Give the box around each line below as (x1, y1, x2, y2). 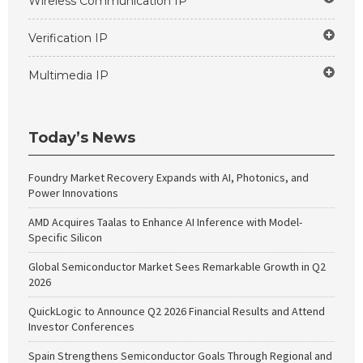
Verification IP (28, 31, 108, 45)
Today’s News (28, 129, 135, 147)
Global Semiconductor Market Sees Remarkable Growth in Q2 (28, 259, 326, 274)
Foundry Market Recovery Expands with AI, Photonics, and (28, 170, 309, 185)
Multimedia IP (28, 68, 109, 83)
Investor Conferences (28, 319, 135, 334)
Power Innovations (28, 186, 118, 200)
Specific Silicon (28, 230, 102, 245)
